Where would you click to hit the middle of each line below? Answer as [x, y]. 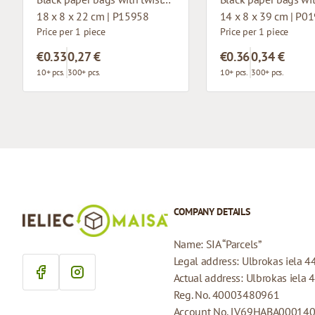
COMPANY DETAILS [212, 211]
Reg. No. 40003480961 [226, 294]
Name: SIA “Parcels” [217, 244]
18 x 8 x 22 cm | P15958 [93, 16]
